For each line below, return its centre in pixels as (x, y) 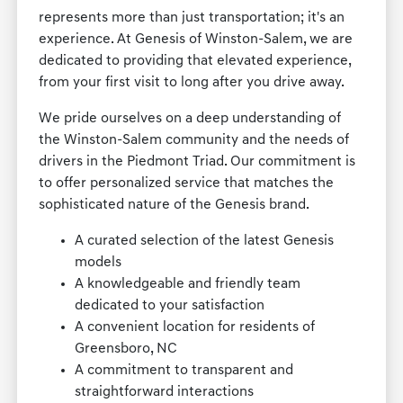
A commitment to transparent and (184, 371)
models (99, 263)
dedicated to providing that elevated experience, (195, 62)
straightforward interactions (165, 393)
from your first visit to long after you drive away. (192, 83)
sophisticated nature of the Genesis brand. (175, 206)
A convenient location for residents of (195, 328)
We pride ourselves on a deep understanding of (190, 119)
